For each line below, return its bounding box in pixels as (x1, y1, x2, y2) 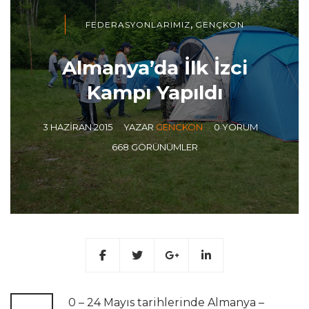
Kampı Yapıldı (86, 81, 223, 104)
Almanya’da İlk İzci (61, 56, 248, 79)
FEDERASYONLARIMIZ (86, 19, 190, 30)
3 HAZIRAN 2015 (43, 121, 112, 132)
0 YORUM (214, 121, 258, 132)
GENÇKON (195, 19, 244, 30)
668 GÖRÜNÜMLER (111, 141, 198, 152)
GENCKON (156, 121, 203, 132)
